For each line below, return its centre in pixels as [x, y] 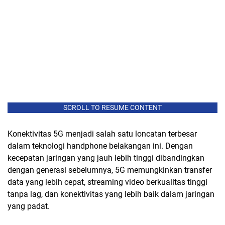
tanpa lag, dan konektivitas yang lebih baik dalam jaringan [111, 194]
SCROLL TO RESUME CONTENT [113, 108]
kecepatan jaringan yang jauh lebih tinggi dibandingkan [106, 158]
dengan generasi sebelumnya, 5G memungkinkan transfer [110, 170]
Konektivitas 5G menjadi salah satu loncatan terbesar [102, 134]
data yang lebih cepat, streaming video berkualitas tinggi [107, 182]
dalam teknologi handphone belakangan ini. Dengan [100, 146]
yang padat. [29, 206]
